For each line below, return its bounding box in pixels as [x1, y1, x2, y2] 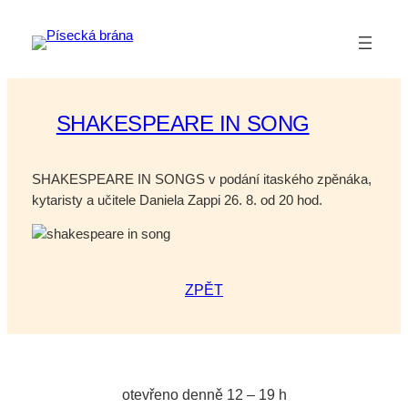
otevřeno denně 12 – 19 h [121, 386, 287, 403]
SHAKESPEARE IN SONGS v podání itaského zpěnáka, [31, 171, 372, 187]
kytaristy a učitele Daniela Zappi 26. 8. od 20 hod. [31, 192, 326, 208]
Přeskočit [6, 9, 63, 24]
